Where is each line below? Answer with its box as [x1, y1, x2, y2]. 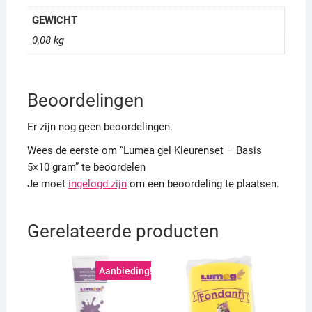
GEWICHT [32, 13, 78, 26]
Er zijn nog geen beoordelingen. [26, 120, 173, 134]
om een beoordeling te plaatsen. [126, 178, 279, 191]
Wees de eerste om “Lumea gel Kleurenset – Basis [26, 144, 262, 157]
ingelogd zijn [68, 178, 127, 191]
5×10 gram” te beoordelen [26, 161, 146, 174]
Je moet [26, 178, 68, 191]
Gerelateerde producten [26, 221, 219, 242]
